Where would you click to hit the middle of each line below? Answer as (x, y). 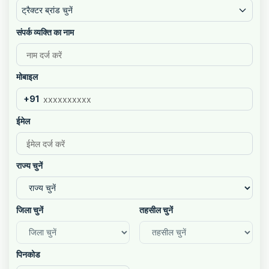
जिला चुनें (30, 210)
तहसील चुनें (156, 210)
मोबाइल (27, 77)
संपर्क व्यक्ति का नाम (45, 32)
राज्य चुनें (29, 165)
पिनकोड (28, 254)
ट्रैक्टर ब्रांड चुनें (47, 10)
